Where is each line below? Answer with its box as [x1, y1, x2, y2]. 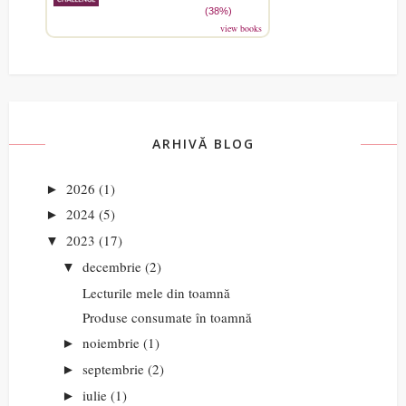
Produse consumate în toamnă [82, 308, 252, 327]
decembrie [82, 256, 141, 275]
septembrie [82, 359, 144, 378]
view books [220, 21, 262, 34]
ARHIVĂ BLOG [151, 134, 255, 152]
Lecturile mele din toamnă [82, 283, 230, 302]
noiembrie [82, 333, 140, 352]
